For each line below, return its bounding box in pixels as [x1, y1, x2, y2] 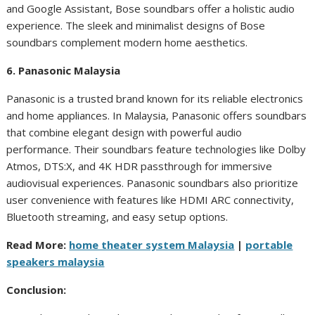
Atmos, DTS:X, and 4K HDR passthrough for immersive [6, 159, 273, 173]
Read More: [6, 238, 70, 252]
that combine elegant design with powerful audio [6, 125, 243, 139]
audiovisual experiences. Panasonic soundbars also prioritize [6, 176, 299, 190]
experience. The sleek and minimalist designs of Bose [6, 18, 266, 32]
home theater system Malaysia [69, 238, 235, 252]
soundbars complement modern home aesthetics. [6, 35, 248, 49]
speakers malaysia [6, 255, 105, 269]
